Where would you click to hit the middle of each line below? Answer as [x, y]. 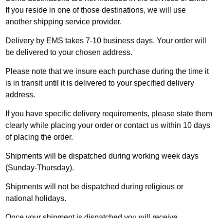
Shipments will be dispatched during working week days [102, 156]
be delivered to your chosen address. [69, 52]
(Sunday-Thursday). [40, 168]
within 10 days [185, 125]
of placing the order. [39, 137]
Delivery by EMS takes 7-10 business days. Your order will [106, 41]
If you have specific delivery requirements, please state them [109, 114]
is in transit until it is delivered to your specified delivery [100, 83]
